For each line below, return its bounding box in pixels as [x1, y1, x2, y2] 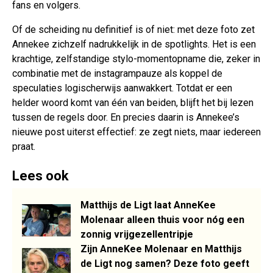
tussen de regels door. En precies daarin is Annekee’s [12, 112, 239, 124]
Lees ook [12, 168, 69, 184]
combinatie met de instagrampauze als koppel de [12, 68, 222, 80]
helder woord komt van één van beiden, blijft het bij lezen [12, 97, 253, 109]
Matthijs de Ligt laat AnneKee [80, 199, 216, 211]
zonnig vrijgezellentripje [80, 229, 193, 241]
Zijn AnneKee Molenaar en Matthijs [80, 243, 242, 255]
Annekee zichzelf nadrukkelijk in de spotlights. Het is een [12, 38, 256, 51]
